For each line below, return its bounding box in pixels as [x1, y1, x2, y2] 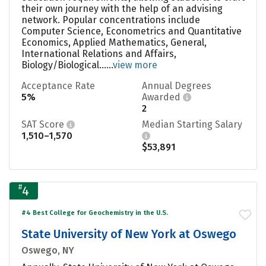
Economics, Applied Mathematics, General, [21, 36, 207, 48]
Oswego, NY [21, 244, 74, 256]
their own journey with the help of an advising [21, 2, 223, 14]
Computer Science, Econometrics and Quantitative [21, 25, 242, 37]
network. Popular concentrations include [21, 14, 200, 26]
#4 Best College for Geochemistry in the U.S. [21, 208, 168, 217]
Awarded [142, 91, 183, 103]
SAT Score [21, 118, 66, 130]
